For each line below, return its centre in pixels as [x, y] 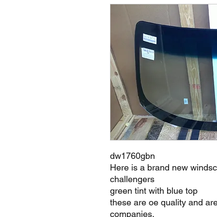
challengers [132, 179]
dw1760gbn [132, 156]
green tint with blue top [154, 191]
